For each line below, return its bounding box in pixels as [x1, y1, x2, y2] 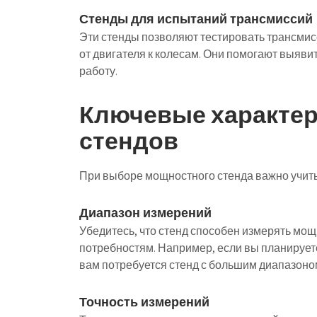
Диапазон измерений [79, 204, 212, 221]
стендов [79, 125, 178, 156]
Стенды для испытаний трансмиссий [79, 11, 313, 27]
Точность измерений [79, 294, 209, 310]
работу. [79, 64, 117, 79]
